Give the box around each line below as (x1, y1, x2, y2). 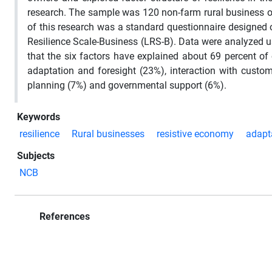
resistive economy (157, 127, 234, 140)
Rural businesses (72, 127, 144, 140)
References (37, 210, 90, 222)
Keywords (17, 110, 60, 123)
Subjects (17, 149, 55, 161)
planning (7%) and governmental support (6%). (27, 79, 226, 91)
